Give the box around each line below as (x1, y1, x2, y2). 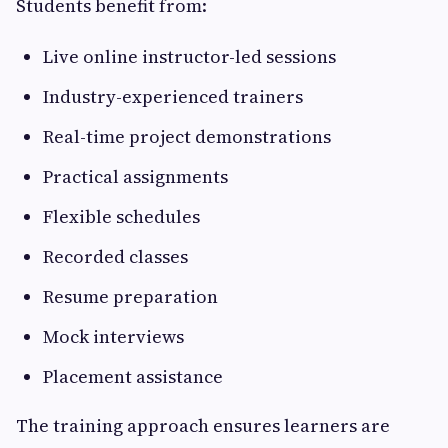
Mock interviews (43, 324, 188, 350)
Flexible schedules (43, 204, 204, 230)
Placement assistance (43, 364, 227, 390)
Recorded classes (43, 244, 192, 270)
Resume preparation (43, 284, 222, 310)
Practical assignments (43, 164, 232, 190)
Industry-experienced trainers (43, 84, 307, 110)
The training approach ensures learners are (16, 413, 390, 439)
